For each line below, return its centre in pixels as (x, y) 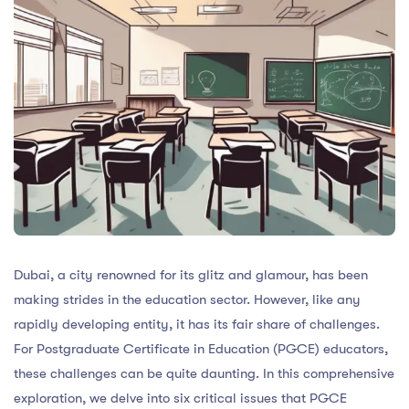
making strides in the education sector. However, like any (187, 299)
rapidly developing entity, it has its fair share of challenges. (197, 324)
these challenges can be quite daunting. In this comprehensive (204, 373)
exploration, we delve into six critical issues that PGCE (180, 398)
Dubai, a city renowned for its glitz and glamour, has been (191, 274)
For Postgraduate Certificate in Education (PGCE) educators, (201, 348)
